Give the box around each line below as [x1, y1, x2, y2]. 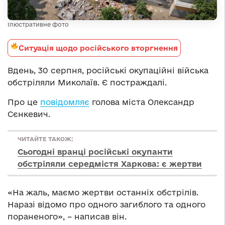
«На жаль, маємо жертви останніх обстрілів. [8, 187, 198, 197]
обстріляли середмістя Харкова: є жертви [18, 159, 202, 168]
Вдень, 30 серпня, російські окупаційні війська [8, 65, 208, 75]
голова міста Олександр [89, 97, 194, 106]
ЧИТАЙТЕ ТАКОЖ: [18, 135, 73, 142]
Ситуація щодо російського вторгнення [18, 43, 178, 52]
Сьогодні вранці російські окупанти [18, 147, 173, 156]
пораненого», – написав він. [8, 211, 127, 221]
